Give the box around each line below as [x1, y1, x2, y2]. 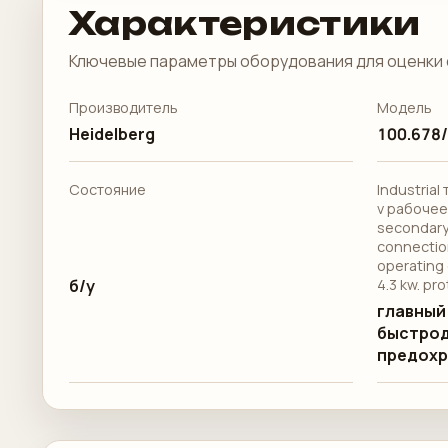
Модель [376, 98, 432, 117]
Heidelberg [69, 123, 155, 145]
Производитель [69, 98, 178, 117]
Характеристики [69, 3, 421, 43]
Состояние [69, 180, 146, 199]
